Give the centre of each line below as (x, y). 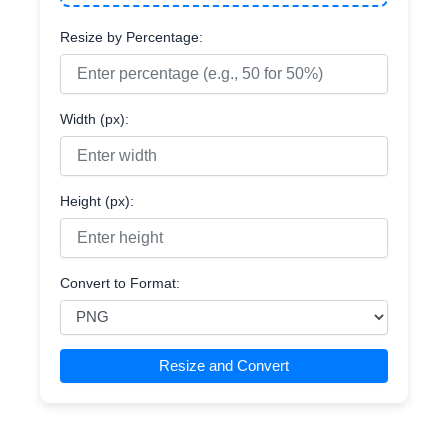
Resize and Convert (224, 365)
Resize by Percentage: (131, 36)
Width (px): (94, 118)
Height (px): (97, 200)
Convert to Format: (120, 282)
